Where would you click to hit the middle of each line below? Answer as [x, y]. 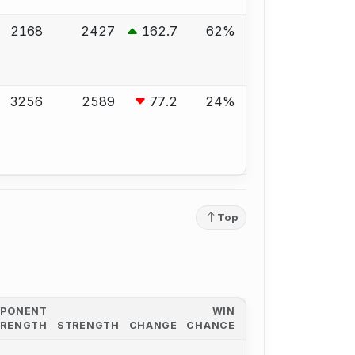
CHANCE [211, 326]
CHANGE [153, 326]
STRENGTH [88, 326]
